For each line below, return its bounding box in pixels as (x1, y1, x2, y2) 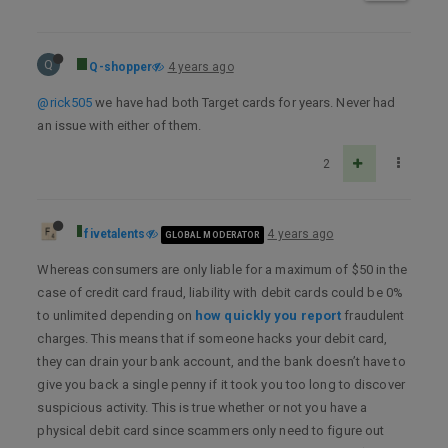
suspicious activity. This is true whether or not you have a (37, 400, 368, 415)
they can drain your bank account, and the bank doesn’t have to (37, 354, 406, 369)
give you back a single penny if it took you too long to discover (37, 377, 405, 392)
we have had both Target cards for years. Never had (92, 95, 396, 110)
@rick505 (37, 95, 93, 110)
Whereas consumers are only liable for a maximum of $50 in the (37, 262, 408, 277)
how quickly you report (195, 308, 342, 323)
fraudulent (341, 308, 405, 323)
